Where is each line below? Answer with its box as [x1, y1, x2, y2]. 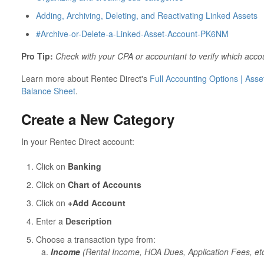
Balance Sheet [21, 85, 75, 97]
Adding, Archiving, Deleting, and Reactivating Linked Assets [35, 9, 258, 21]
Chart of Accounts [67, 178, 141, 190]
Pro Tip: [21, 50, 53, 62]
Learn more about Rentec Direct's [21, 72, 150, 84]
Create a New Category [21, 109, 174, 129]
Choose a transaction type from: [35, 233, 158, 245]
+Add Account [67, 196, 126, 209]
